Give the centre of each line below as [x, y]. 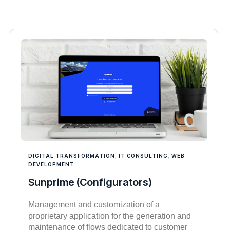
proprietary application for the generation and [109, 216]
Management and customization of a [94, 205]
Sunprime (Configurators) [90, 183]
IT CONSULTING [143, 156]
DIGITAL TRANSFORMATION [71, 156]
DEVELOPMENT [51, 165]
